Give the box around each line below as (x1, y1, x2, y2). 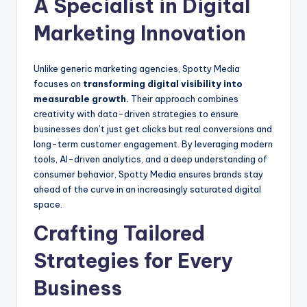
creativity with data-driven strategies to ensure (34, 108, 238, 120)
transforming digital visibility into (83, 78, 243, 90)
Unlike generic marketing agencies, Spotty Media (34, 63, 240, 75)
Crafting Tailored (34, 221, 205, 247)
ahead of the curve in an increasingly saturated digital (34, 184, 261, 195)
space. (34, 199, 62, 210)
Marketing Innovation (34, 21, 246, 47)
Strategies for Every (34, 248, 233, 274)
